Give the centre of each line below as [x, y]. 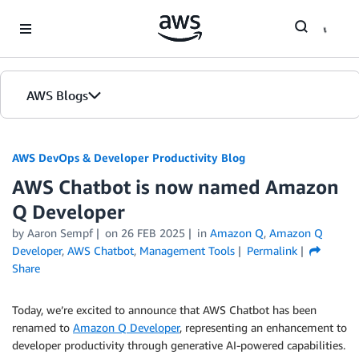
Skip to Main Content [61, 16]
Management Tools [187, 250]
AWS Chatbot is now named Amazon [175, 187]
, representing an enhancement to [263, 327]
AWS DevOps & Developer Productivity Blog [129, 157]
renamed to [42, 327]
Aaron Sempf [60, 233]
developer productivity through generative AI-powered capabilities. [179, 345]
